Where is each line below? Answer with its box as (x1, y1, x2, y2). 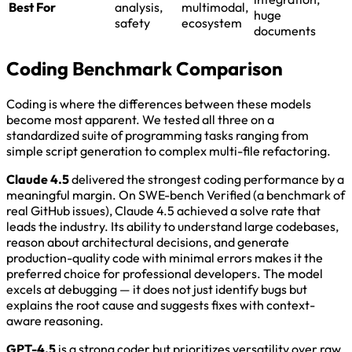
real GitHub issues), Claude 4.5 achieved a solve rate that (6, 203, 321, 219)
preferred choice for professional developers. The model (6, 266, 323, 282)
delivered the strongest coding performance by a (69, 171, 344, 188)
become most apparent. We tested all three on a (6, 112, 274, 128)
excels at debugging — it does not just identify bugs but (6, 281, 307, 298)
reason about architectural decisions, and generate (6, 234, 289, 251)
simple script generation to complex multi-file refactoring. (6, 143, 331, 159)
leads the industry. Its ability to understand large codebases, (6, 218, 339, 235)
